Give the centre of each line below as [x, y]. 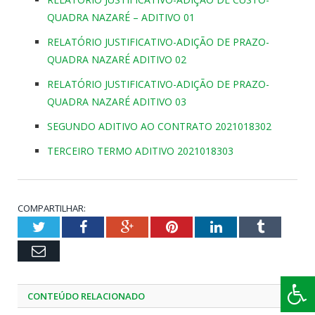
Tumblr [284, 227]
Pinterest [202, 227]
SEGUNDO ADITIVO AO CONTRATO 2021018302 [159, 127]
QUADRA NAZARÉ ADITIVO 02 [117, 60]
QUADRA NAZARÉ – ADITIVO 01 [121, 18]
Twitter [65, 227]
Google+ [158, 227]
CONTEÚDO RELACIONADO [86, 296]
